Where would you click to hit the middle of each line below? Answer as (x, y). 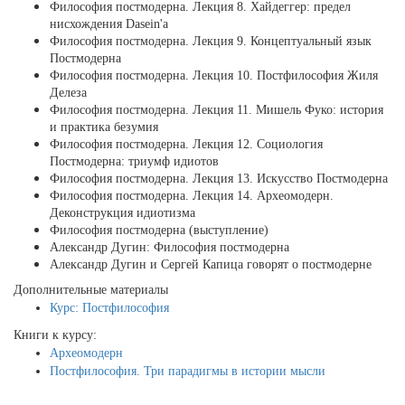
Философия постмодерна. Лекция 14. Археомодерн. (192, 196)
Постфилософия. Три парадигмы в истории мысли (188, 372)
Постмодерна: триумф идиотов (134, 162)
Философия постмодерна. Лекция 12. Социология (186, 145)
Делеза (68, 93)
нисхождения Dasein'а (109, 24)
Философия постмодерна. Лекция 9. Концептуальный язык (211, 42)
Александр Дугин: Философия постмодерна (170, 248)
